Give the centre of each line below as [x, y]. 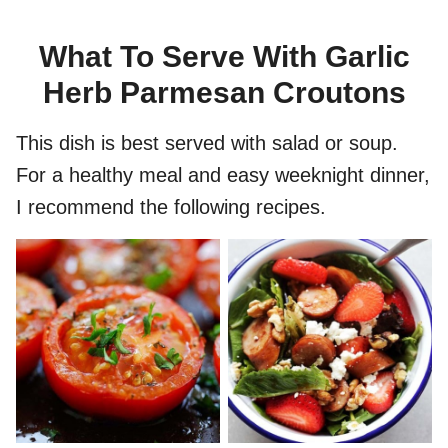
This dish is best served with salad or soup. [207, 143]
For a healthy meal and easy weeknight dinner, [223, 175]
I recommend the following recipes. [171, 207]
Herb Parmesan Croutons [224, 93]
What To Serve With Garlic [224, 57]
